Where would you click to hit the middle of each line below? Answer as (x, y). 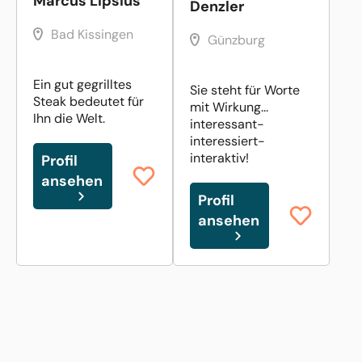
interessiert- (227, 141)
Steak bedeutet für (88, 101)
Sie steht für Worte (245, 90)
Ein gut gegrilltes (82, 84)
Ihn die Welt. (69, 118)
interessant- (227, 124)
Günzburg (236, 40)
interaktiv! (219, 158)
